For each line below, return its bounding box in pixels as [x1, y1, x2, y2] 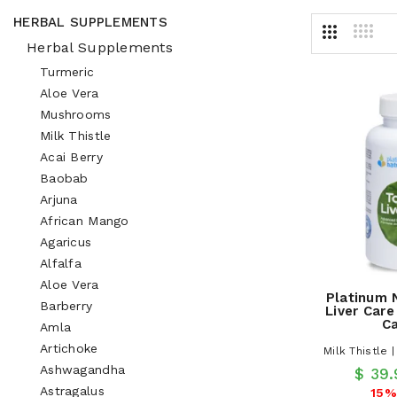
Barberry [40, 299, 93, 313]
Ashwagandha [40, 362, 126, 377]
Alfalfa [40, 256, 82, 270]
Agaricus [40, 235, 92, 249]
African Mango [40, 214, 129, 228]
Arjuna [40, 192, 78, 206]
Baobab [40, 171, 89, 185]
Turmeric [40, 65, 95, 79]
